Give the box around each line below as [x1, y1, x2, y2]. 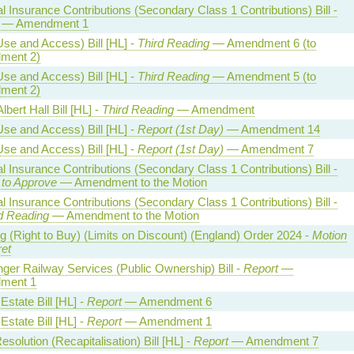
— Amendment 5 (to [209, 69, 316, 83]
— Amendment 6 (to [209, 36, 316, 50]
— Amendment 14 [223, 122, 320, 136]
